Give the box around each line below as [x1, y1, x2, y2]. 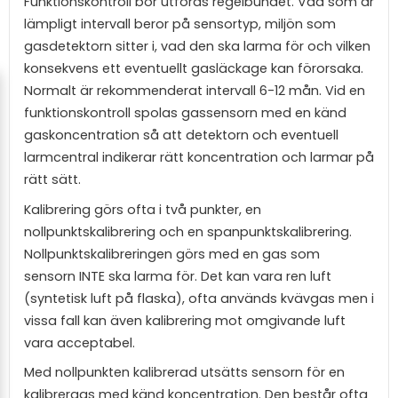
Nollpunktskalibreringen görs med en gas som [24, 244, 320, 263]
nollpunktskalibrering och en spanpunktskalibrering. [24, 222, 352, 241]
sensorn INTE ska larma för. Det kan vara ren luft [24, 267, 331, 285]
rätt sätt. [24, 171, 81, 189]
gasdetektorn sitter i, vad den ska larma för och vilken [24, 37, 370, 56]
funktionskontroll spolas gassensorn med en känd [24, 104, 346, 123]
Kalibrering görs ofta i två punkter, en [24, 200, 261, 219]
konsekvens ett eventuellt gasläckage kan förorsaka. [24, 60, 363, 78]
